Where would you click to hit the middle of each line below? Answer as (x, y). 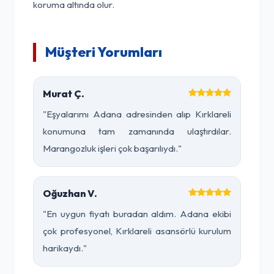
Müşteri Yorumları (104, 52)
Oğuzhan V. (70, 193)
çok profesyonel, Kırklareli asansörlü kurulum (137, 231)
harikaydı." (65, 248)
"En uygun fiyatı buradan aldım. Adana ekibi (137, 214)
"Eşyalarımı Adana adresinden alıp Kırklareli (137, 114)
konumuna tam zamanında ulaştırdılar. (137, 131)
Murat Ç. (64, 94)
